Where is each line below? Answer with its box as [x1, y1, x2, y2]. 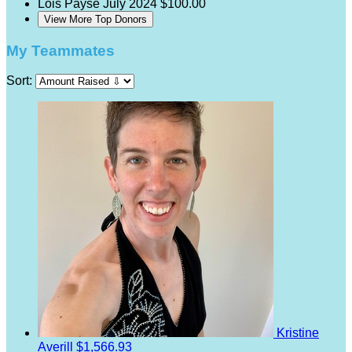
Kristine [277, 326, 319, 340]
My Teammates [6, 42, 115, 59]
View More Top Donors [44, 13, 147, 25]
